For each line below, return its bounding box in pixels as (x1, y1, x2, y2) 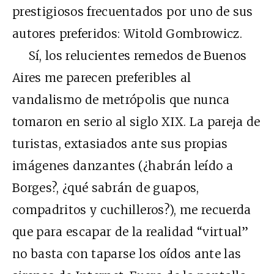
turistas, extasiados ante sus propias (12, 136, 228, 151)
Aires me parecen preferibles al (12, 70, 191, 85)
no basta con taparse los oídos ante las (12, 246, 242, 261)
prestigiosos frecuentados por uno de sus (12, 4, 253, 19)
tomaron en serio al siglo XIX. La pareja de (12, 114, 261, 129)
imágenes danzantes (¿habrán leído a (12, 158, 233, 173)
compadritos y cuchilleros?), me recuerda (12, 202, 251, 217)
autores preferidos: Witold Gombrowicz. (12, 26, 242, 41)
